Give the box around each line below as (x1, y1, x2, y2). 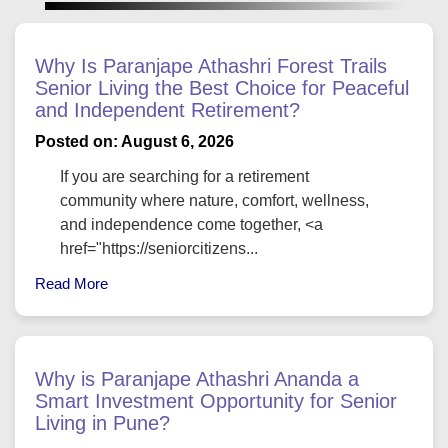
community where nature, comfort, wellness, (60, 191, 369, 209)
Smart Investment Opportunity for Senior (35, 389, 397, 412)
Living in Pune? (35, 411, 170, 434)
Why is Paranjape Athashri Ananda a (35, 367, 359, 390)
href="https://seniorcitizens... (60, 239, 258, 257)
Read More (35, 274, 108, 292)
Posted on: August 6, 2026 (35, 132, 234, 150)
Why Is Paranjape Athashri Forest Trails (35, 54, 387, 77)
